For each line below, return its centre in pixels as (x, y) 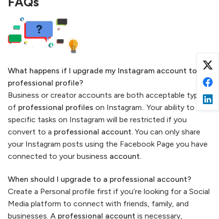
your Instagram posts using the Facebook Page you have (108, 144)
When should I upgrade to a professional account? (99, 179)
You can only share (168, 131)
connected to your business (59, 156)
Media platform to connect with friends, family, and (98, 204)
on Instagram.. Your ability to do (150, 107)
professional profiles (56, 107)
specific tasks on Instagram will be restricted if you (97, 119)
